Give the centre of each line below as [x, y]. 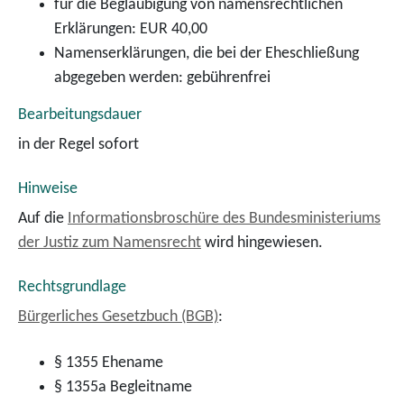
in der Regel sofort [78, 145]
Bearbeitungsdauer [80, 115]
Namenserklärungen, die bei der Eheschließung [207, 54]
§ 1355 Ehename [109, 363]
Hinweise [48, 189]
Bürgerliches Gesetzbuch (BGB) [118, 317]
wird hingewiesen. [262, 243]
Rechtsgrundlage [72, 287]
